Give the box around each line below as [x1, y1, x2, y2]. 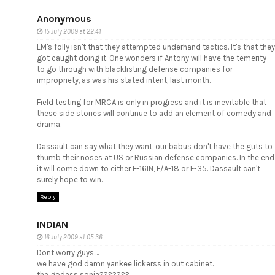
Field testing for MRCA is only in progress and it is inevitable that [37, 97, 266, 107]
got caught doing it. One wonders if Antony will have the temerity [37, 53, 266, 63]
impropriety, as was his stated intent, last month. [37, 75, 211, 85]
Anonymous [37, 12, 91, 25]
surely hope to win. [37, 174, 103, 184]
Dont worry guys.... [37, 248, 99, 258]
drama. [37, 119, 61, 129]
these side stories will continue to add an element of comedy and [37, 108, 271, 118]
